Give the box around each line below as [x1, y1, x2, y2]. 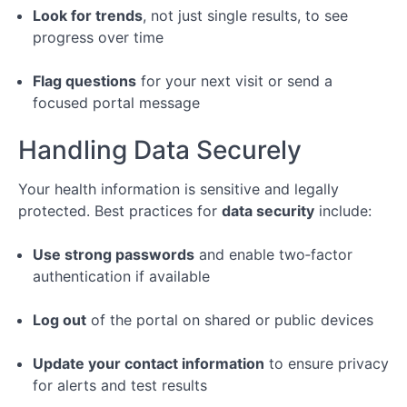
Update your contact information [33, 354, 264, 372]
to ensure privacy [264, 354, 389, 372]
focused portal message [33, 94, 200, 112]
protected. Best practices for [18, 202, 222, 220]
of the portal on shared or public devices [86, 311, 373, 329]
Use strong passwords [33, 245, 194, 263]
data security [222, 202, 314, 220]
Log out [33, 311, 86, 329]
